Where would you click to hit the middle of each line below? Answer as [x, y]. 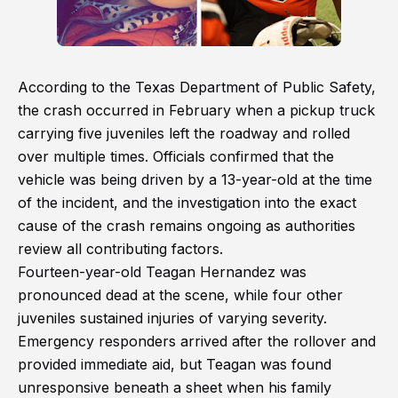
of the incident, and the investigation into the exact [187, 203]
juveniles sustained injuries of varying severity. [172, 318]
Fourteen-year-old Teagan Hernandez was [162, 272]
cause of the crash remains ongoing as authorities [187, 226]
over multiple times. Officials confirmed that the [176, 156]
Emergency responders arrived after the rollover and [197, 341]
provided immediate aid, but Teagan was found [175, 364]
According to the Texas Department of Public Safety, [197, 87]
